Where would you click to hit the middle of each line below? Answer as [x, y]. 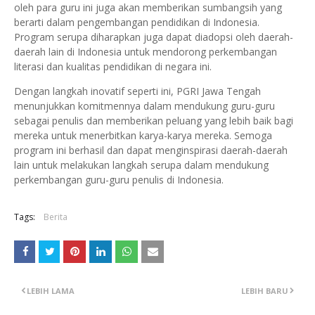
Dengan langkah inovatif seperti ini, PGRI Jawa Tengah [137, 91]
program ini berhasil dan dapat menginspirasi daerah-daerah [151, 150]
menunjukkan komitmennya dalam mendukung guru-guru [144, 105]
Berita [56, 217]
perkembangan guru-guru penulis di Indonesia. [119, 179]
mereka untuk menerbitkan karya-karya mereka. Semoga [143, 135]
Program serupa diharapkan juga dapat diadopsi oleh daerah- [154, 37]
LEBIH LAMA [51, 290]
